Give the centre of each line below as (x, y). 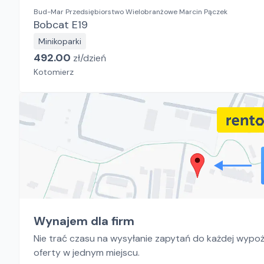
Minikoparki (60, 41)
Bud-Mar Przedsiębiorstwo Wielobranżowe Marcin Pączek (131, 12)
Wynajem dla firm (84, 221)
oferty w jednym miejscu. (87, 253)
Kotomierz (54, 72)
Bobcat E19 (61, 25)
